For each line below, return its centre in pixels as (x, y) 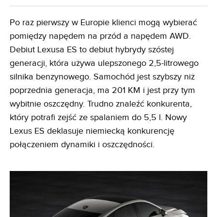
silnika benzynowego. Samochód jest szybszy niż (102, 77)
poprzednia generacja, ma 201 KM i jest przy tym (102, 90)
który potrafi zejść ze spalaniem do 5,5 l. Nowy (98, 117)
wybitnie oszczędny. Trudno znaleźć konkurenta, (101, 104)
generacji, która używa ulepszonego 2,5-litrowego (104, 63)
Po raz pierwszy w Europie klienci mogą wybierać (103, 22)
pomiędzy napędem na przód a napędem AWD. (100, 36)
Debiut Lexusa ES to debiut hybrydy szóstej (92, 49)
